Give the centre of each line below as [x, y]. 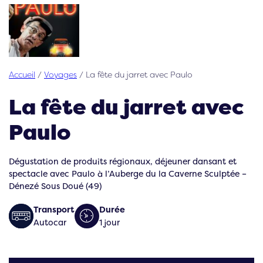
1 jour [109, 222]
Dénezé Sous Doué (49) [55, 186]
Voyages [60, 74]
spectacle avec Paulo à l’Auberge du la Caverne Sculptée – [128, 173]
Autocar [50, 222]
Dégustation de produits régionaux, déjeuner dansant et [123, 161]
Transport [54, 209]
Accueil [22, 74]
